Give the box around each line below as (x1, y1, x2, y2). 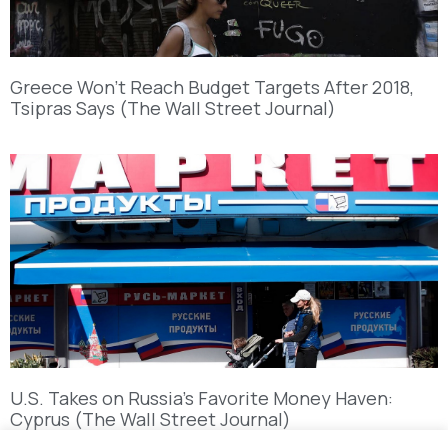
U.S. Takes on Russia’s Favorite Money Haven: (10, 385, 393, 410)
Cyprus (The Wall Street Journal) (10, 406, 291, 431)
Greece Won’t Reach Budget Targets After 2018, (10, 74, 414, 99)
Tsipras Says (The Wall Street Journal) (10, 95, 336, 120)
